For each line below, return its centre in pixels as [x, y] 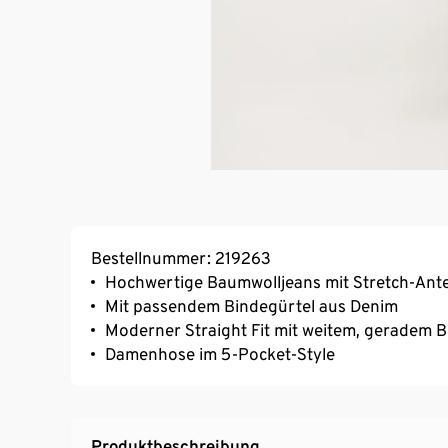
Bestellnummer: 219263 [181, 257]
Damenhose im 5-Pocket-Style [220, 353]
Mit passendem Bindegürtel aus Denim [251, 305]
